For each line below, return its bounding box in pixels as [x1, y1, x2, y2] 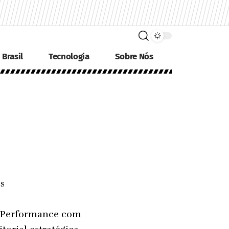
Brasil [2, 51, 24, 62]
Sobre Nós [114, 51, 153, 62]
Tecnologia [49, 51, 89, 62]
